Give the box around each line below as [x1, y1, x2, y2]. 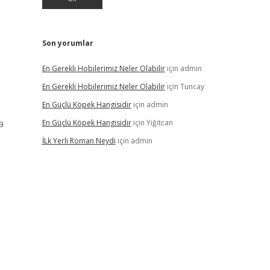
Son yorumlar [42, 38, 93, 48]
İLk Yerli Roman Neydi [42, 136, 116, 146]
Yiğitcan [146, 118, 173, 128]
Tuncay [180, 81, 204, 92]
